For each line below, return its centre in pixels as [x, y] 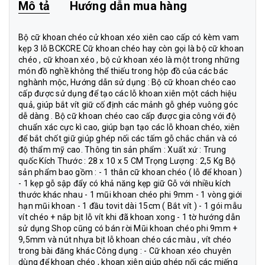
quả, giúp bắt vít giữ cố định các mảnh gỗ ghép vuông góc [128, 105]
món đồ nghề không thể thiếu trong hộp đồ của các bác [123, 71]
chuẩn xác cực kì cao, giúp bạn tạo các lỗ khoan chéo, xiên [129, 127]
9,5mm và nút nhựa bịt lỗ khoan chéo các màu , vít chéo [125, 240]
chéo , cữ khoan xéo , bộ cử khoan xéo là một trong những [129, 60]
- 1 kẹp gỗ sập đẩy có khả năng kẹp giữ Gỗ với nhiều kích [125, 183]
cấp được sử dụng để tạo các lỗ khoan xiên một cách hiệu [127, 93]
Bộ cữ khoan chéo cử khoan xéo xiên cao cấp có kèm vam [129, 37]
